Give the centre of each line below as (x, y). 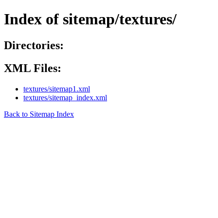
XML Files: (33, 68)
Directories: (34, 45)
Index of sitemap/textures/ (90, 19)
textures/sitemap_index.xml (65, 97)
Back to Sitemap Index (39, 114)
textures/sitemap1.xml (57, 89)
